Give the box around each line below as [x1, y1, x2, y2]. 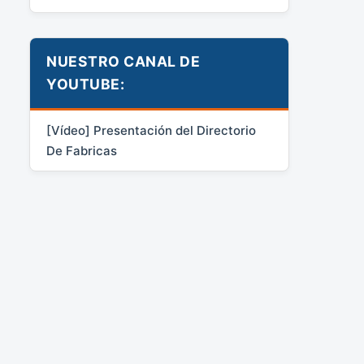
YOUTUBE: [46, 76, 124, 93]
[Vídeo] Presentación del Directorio [46, 123, 256, 138]
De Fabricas [46, 143, 117, 158]
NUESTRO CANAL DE [46, 53, 200, 70]
